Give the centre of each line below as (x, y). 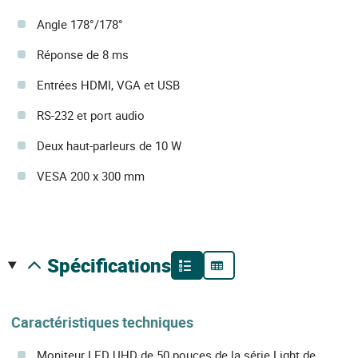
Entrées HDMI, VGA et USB (108, 85)
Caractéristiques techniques (102, 322)
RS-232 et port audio (91, 115)
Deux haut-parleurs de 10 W (109, 146)
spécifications (115, 266)
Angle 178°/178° (80, 24)
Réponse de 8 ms (83, 55)
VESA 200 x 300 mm (91, 176)
